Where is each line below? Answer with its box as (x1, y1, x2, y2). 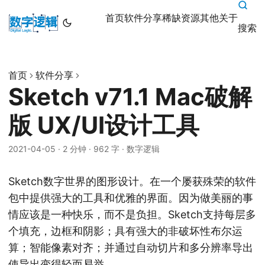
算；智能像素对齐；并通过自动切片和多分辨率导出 (8, 241, 253, 254)
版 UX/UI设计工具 (8, 111, 199, 140)
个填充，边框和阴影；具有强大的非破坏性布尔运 (8, 225, 243, 237)
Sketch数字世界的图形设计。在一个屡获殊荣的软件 (8, 175, 256, 188)
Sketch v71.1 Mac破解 (8, 82, 252, 111)
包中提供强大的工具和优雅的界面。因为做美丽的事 (8, 192, 253, 204)
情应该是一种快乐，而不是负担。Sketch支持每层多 (8, 208, 256, 221)
